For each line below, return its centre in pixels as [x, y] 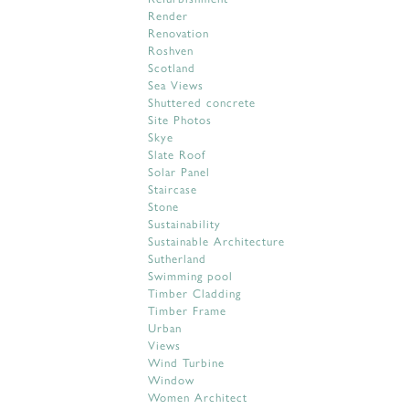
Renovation [178, 32]
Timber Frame [187, 310]
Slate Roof [177, 154]
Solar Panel [179, 171]
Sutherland [177, 258]
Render [168, 15]
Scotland [172, 67]
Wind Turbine [186, 362]
